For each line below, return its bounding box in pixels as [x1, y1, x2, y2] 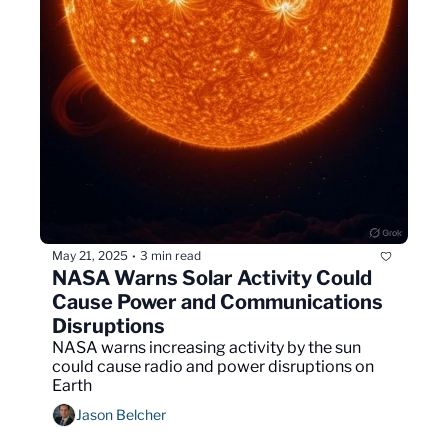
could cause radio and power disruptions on [52, 356, 374, 376]
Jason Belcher [76, 406, 166, 424]
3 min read [140, 248, 201, 264]
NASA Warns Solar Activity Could [52, 265, 372, 290]
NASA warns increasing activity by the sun [52, 337, 361, 357]
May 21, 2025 [52, 248, 128, 264]
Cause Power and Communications [52, 289, 383, 314]
